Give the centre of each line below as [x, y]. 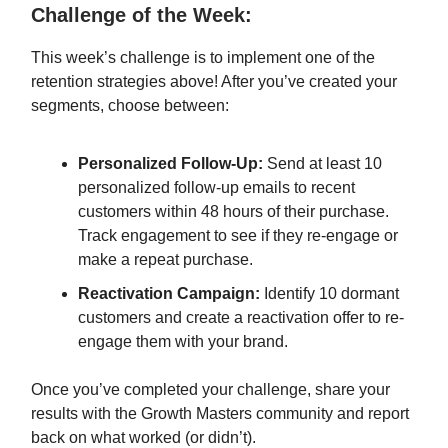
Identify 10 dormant [329, 293]
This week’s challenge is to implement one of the [203, 57]
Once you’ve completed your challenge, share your [210, 389]
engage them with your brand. [183, 341]
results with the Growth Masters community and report [220, 413]
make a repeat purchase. [165, 259]
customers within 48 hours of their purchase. [233, 211]
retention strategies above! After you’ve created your [214, 81]
